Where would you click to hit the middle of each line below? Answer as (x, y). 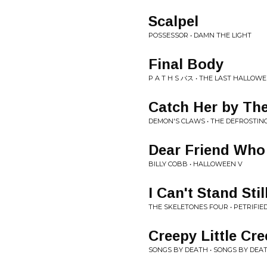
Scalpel (173, 21)
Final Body (186, 64)
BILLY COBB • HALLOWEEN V (195, 164)
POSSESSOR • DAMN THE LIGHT (200, 35)
